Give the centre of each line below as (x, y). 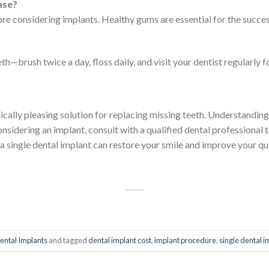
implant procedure (185, 240)
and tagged (68, 240)
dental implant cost (119, 240)
